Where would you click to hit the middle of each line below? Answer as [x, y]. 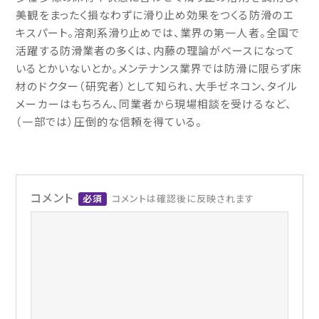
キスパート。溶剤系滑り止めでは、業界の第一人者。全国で [158, 33]
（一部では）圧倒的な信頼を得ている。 [109, 122]
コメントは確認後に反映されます [183, 199]
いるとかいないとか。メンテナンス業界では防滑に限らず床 [159, 69]
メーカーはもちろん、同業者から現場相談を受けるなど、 [154, 105]
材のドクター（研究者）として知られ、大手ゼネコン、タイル [157, 87]
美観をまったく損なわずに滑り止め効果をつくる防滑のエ [155, 16]
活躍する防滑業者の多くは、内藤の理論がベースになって [155, 51]
